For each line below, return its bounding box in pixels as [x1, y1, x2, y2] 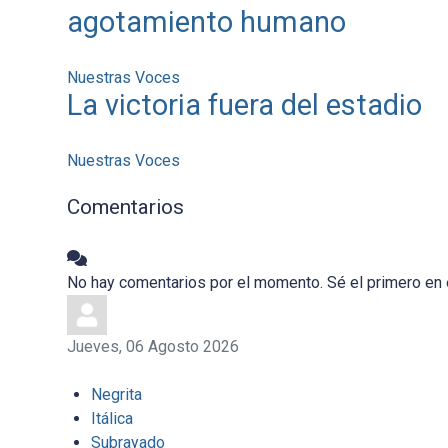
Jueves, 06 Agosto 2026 [66, 337, 239, 357]
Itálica [90, 409, 133, 429]
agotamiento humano [66, 5, 346, 40]
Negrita [90, 385, 142, 405]
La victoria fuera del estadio [66, 88, 422, 123]
